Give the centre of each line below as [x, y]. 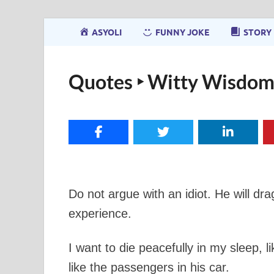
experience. [100, 213]
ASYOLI [107, 32]
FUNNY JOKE [183, 32]
